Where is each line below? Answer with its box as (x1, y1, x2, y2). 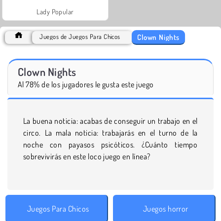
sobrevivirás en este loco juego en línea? (23, 151, 150, 161)
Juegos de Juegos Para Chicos (39, 32, 120, 40)
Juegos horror (143, 203, 188, 214)
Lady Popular (37, 7, 74, 16)
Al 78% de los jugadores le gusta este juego (18, 79, 154, 89)
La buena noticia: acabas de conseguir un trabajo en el (23, 115, 198, 126)
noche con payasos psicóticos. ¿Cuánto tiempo (23, 139, 198, 149)
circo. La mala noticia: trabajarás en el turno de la (23, 127, 198, 138)
